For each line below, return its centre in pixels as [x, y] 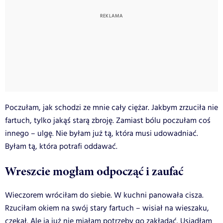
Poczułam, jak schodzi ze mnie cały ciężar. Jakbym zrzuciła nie [111, 108]
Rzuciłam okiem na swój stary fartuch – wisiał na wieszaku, [107, 208]
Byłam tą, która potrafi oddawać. [61, 146]
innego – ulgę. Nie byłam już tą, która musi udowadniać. [102, 133]
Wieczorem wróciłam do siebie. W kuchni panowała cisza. [104, 195]
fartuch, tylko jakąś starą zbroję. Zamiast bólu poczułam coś [108, 120]
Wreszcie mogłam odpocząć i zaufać [94, 171]
